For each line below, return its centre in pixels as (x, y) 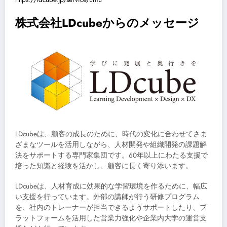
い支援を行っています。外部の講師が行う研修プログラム (107, 197)
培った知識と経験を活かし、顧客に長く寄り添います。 (104, 166)
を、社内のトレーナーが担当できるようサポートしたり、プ (111, 207)
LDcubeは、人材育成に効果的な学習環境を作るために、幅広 (111, 186)
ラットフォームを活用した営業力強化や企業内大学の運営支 (111, 218)
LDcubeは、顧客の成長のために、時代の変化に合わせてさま (111, 134)
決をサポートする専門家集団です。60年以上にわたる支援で (111, 155)
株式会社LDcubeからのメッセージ (107, 23)
